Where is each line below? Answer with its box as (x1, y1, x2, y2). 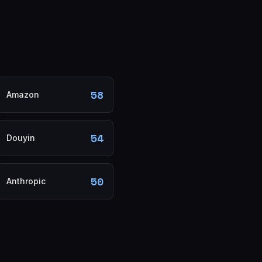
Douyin (6, 133, 35, 143)
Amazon (6, 89, 39, 99)
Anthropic (6, 176, 46, 186)
